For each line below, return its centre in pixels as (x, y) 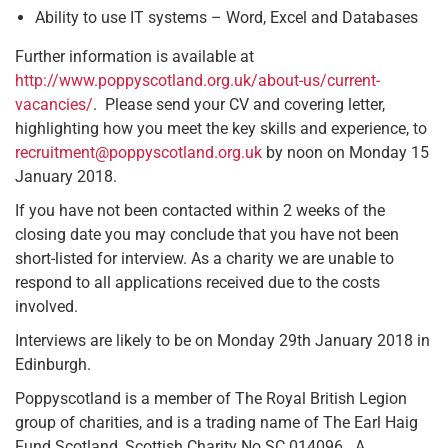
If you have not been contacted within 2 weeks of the (200, 210)
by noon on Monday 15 (345, 152)
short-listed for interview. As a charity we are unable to (204, 258)
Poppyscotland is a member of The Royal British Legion (211, 398)
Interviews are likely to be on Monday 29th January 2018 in (222, 340)
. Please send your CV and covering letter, (239, 104)
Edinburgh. (53, 364)
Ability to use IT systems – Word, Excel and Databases (226, 17)
